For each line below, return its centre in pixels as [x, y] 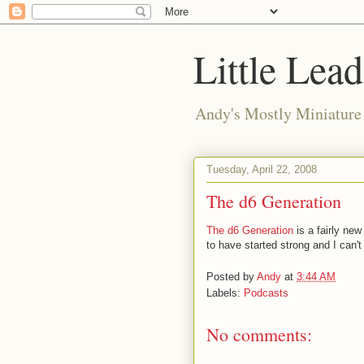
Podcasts [266, 292]
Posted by [232, 276]
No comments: [259, 334]
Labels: [225, 292]
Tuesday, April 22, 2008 [262, 169]
